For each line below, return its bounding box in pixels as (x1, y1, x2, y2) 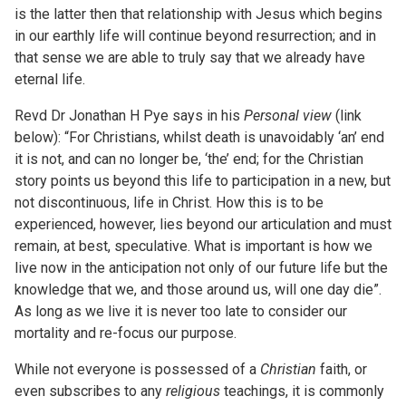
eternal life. (14, 71, 85, 88)
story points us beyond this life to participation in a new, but (14, 172, 391, 189)
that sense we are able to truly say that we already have (14, 49, 365, 66)
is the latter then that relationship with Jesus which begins (14, 5, 382, 23)
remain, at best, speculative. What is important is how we (14, 237, 372, 255)
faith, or (316, 361, 367, 378)
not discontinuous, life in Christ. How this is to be (14, 194, 324, 211)
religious (166, 382, 220, 400)
